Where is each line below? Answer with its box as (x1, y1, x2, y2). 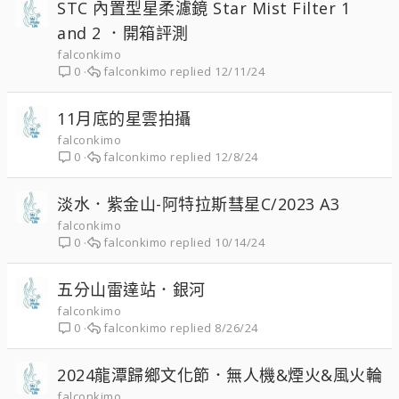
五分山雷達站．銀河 (57, 279, 206, 300)
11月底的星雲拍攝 (57, 108, 191, 129)
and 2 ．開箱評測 (57, 22, 189, 44)
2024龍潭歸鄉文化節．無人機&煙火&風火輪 (57, 364, 382, 386)
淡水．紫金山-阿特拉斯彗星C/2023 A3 (57, 193, 339, 215)
